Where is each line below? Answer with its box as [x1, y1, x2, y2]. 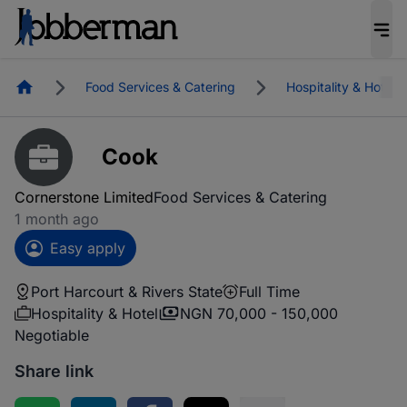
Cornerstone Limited [15, 188, 154, 206]
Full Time [239, 283, 300, 301]
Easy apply [50, 239, 125, 257]
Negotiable [15, 326, 89, 344]
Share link [15, 362, 94, 381]
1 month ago [15, 210, 99, 228]
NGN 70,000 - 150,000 [180, 304, 338, 323]
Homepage [34, 76, 99, 93]
